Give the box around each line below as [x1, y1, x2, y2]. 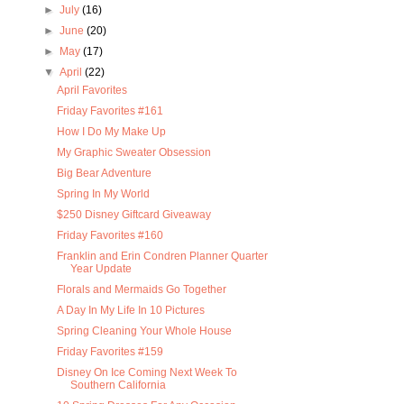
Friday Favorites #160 [57, 229, 164, 243]
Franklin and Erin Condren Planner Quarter [57, 250, 269, 263]
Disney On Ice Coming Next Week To [57, 366, 238, 380]
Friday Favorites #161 [57, 105, 164, 118]
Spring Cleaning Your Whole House [57, 325, 233, 338]
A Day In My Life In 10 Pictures [57, 304, 206, 317]
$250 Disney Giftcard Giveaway [57, 208, 212, 222]
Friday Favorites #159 [57, 345, 164, 359]
